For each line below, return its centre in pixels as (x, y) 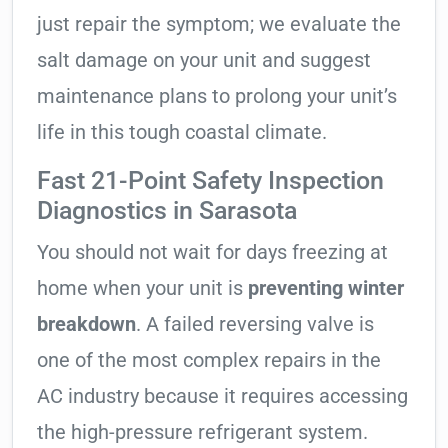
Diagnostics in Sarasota (167, 211)
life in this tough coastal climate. (182, 132)
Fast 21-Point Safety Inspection (210, 181)
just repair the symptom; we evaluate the (219, 24)
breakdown (86, 324)
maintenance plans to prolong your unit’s (217, 96)
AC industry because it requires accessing (222, 396)
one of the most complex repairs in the (209, 360)
